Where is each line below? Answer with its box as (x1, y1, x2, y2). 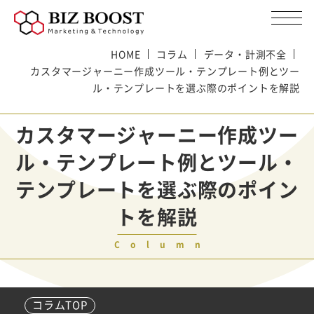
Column (114, 238, 211, 251)
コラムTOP (32, 297, 88, 313)
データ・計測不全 (203, 47, 287, 61)
